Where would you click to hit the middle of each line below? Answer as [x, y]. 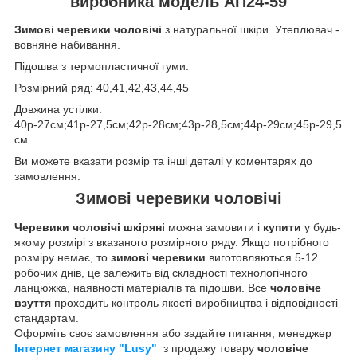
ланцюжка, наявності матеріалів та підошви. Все [142, 288]
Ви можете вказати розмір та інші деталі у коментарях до [163, 161]
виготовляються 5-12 [262, 258]
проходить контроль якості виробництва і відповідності [196, 303]
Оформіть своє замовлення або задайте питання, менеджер [173, 333]
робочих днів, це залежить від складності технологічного [161, 273]
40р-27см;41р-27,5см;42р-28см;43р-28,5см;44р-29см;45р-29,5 [178, 125]
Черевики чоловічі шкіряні [90, 228]
